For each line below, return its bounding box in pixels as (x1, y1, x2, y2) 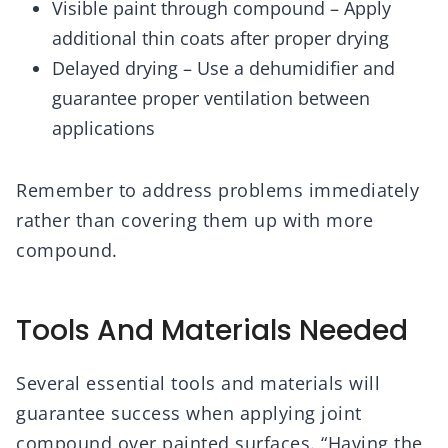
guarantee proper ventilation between (52, 86, 370, 111)
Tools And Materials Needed (16, 311, 408, 351)
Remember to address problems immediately (16, 178, 419, 203)
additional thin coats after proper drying (52, 26, 389, 51)
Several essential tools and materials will (16, 371, 380, 396)
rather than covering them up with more (16, 208, 373, 233)
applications (52, 116, 155, 141)
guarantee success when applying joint (16, 401, 362, 426)
